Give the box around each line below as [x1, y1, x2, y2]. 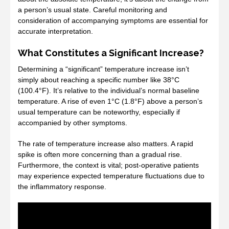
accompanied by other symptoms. [18, 118, 127, 127]
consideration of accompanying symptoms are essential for [18, 16, 208, 25]
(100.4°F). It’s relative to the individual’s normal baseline [18, 86, 199, 95]
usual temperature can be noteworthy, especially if [18, 107, 180, 116]
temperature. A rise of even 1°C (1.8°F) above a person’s [18, 97, 202, 105]
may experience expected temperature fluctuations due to [18, 171, 204, 180]
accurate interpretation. [18, 27, 93, 35]
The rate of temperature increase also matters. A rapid [18, 139, 193, 148]
